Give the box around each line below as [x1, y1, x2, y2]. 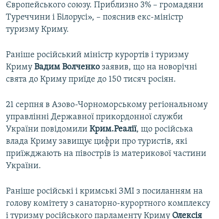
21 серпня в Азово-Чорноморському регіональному [6, 100, 208, 110]
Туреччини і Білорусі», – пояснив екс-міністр [6, 13, 183, 22]
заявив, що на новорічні [100, 63, 197, 72]
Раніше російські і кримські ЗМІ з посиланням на [6, 187, 203, 197]
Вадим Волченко [34, 63, 100, 72]
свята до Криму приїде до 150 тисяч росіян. [6, 75, 176, 85]
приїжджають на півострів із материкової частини [6, 149, 206, 159]
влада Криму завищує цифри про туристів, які [6, 137, 187, 147]
